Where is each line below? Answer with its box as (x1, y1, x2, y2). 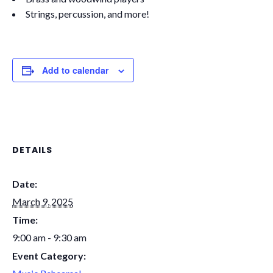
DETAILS (12, 144, 52, 157)
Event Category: (12, 250, 86, 262)
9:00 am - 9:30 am (12, 232, 87, 244)
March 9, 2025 (12, 196, 73, 208)
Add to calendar (42, 64, 108, 77)
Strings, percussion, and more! (26, 8, 149, 20)
